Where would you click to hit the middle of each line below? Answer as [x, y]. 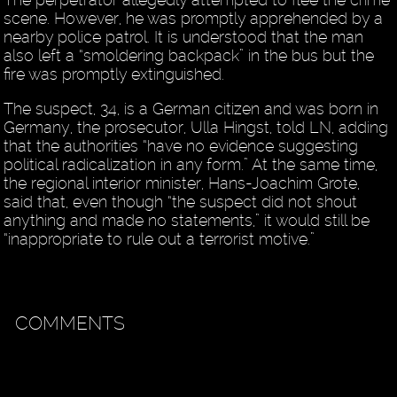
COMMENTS [70, 323]
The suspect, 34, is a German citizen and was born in [191, 109]
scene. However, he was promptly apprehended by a [194, 19]
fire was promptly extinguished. [114, 74]
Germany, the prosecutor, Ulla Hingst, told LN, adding [196, 128]
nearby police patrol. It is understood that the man [184, 37]
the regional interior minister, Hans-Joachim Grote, [182, 183]
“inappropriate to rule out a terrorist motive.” [160, 239]
